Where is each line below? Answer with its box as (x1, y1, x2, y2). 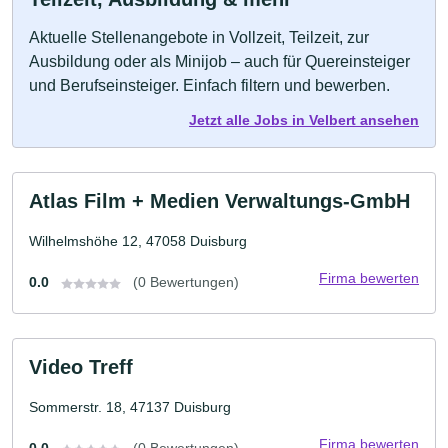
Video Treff (29, 356, 133, 378)
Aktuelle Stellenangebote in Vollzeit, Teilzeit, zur (29, 29, 369, 46)
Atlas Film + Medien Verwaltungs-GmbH (29, 190, 410, 212)
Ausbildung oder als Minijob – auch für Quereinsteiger (29, 53, 410, 70)
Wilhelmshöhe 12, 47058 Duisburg (29, 233, 247, 249)
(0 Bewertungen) (133, 274, 239, 290)
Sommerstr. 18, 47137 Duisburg (29, 399, 231, 415)
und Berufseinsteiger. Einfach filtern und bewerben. (29, 77, 390, 94)
